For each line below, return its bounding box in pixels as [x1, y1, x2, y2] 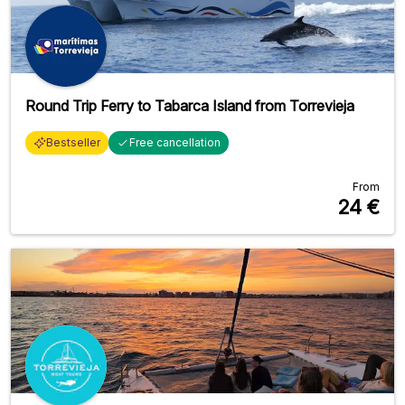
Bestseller [46, 135, 100, 149]
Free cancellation [129, 135, 221, 149]
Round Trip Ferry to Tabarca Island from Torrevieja [25, 96, 354, 115]
